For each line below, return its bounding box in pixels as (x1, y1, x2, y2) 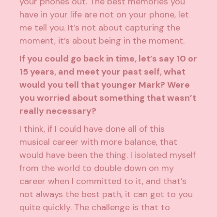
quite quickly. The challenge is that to (19, 201, 170, 214)
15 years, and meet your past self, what (19, 66, 186, 78)
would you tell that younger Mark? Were (19, 79, 190, 91)
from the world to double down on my (19, 162, 174, 174)
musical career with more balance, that (19, 136, 178, 148)
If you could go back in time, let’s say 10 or (19, 53, 198, 65)
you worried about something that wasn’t (19, 92, 197, 104)
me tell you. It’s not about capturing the (19, 22, 181, 34)
